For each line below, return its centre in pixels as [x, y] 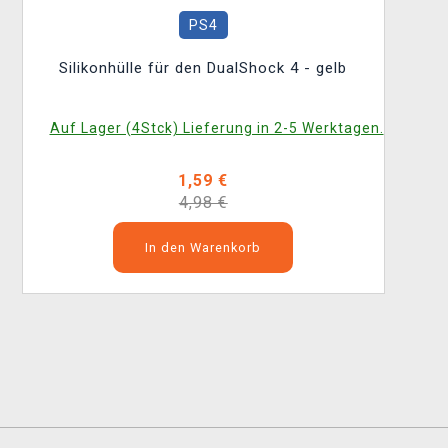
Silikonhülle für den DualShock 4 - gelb [203, 68]
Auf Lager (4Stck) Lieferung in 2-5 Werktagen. [216, 128]
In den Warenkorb [203, 247]
